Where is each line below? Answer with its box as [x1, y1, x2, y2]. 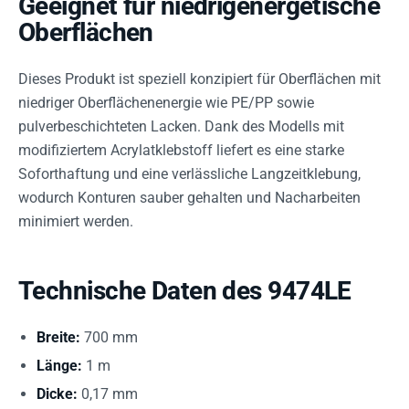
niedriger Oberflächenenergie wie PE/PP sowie [18, 94, 314, 111]
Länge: [37, 357, 82, 374]
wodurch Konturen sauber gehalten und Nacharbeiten [18, 189, 361, 206]
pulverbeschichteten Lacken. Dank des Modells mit [18, 118, 344, 135]
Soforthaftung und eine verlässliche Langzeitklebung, [18, 165, 361, 183]
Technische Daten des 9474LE [18, 276, 351, 306]
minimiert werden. [18, 213, 133, 230]
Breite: [37, 329, 80, 346]
